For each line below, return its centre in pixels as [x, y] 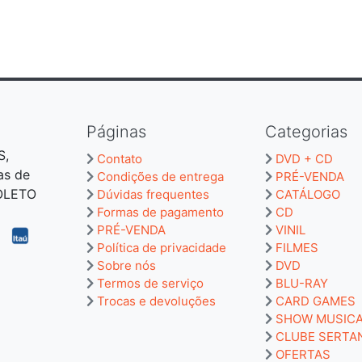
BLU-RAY [302, 283]
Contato [120, 158]
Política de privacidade [162, 247]
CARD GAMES [316, 301]
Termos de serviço [150, 283]
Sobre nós [126, 265]
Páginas [116, 131]
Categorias [306, 131]
